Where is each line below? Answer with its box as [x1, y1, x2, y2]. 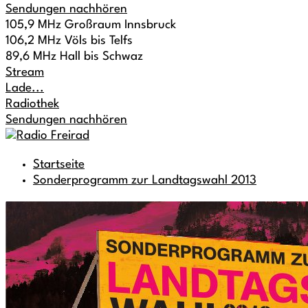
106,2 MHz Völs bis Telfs [5, 35, 133, 47]
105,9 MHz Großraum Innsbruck [5, 19, 176, 31]
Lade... [5, 82, 44, 94]
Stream [5, 67, 44, 78]
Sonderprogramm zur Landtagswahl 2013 [33, 175, 256, 186]
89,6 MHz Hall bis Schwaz [5, 51, 143, 63]
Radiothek [5, 98, 59, 110]
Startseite [33, 159, 85, 170]
